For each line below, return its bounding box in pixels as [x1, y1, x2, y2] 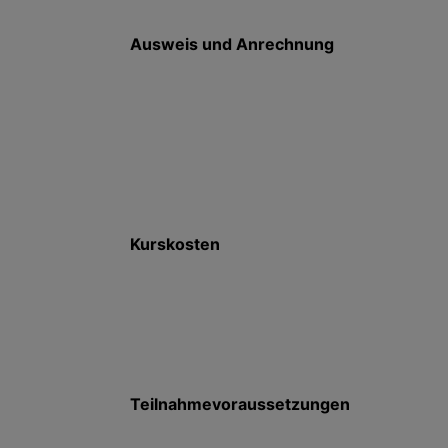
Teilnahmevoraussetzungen [129, 394, 350, 414]
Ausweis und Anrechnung [129, 34, 334, 54]
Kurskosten [129, 234, 220, 254]
